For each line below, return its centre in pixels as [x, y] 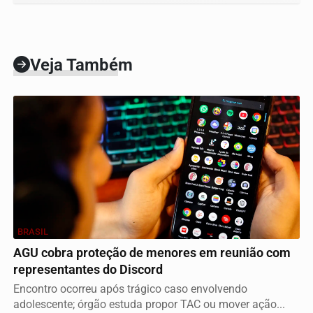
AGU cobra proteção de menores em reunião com [152, 253]
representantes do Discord [88, 269]
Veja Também [81, 65]
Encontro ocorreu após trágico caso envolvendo [130, 289]
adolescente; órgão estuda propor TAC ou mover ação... [149, 304]
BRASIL [33, 231]
